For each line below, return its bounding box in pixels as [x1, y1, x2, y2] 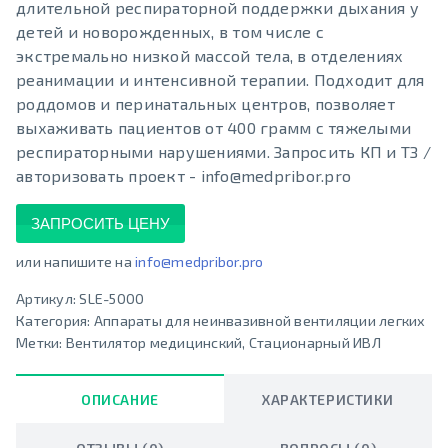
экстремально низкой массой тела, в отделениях [16, 46, 404, 66]
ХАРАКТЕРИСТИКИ [262, 391, 394, 409]
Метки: [16, 334, 66, 352]
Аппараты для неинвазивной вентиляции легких [93, 312, 426, 330]
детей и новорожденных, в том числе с [16, 22, 324, 42]
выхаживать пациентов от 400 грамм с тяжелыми [16, 118, 411, 138]
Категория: [16, 312, 94, 330]
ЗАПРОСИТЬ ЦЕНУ [31, 215, 170, 233]
